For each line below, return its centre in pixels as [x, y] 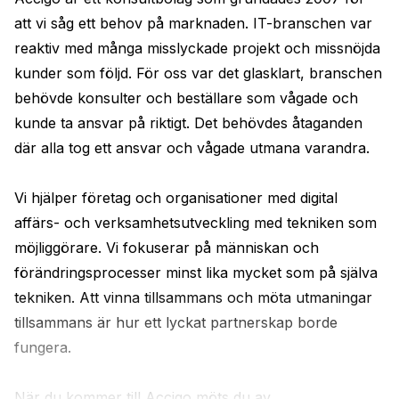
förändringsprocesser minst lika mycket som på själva [196, 273]
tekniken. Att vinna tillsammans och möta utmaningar [193, 297]
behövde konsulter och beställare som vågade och [186, 98]
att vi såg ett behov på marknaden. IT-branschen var [193, 23]
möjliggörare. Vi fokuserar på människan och [167, 248]
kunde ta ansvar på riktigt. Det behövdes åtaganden [188, 123]
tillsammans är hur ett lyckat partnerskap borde [176, 322]
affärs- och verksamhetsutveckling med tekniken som [195, 223]
